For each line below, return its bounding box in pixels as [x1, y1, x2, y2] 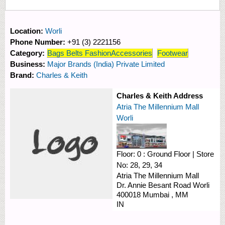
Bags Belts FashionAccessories [47, 48, 152, 57]
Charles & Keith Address [117, 91, 203, 100]
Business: [10, 59, 47, 68]
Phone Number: [10, 37, 67, 46]
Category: [10, 48, 47, 57]
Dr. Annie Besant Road [117, 180, 191, 189]
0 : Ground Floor [137, 149, 190, 158]
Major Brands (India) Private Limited [47, 59, 165, 68]
